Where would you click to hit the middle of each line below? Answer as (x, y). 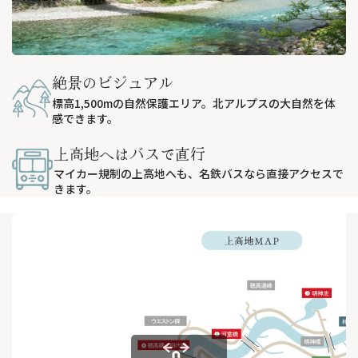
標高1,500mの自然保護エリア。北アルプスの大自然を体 (194, 103)
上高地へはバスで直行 (130, 153)
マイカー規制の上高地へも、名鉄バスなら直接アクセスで (199, 173)
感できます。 (86, 118)
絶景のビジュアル (113, 82)
